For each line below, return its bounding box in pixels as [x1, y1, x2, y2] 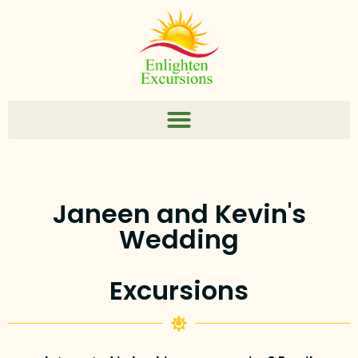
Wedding [119, 221, 239, 257]
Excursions [109, 272, 249, 308]
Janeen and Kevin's [52, 195, 306, 232]
